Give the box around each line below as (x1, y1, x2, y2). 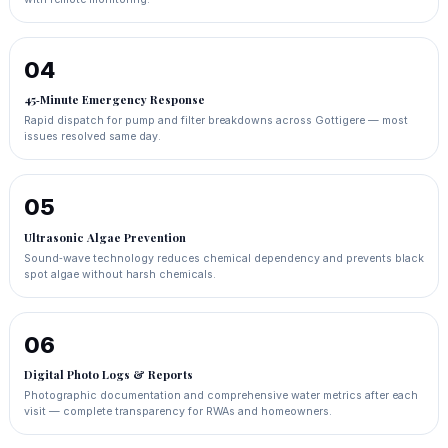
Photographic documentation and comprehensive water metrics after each (23, 389, 418, 403)
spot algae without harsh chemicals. (23, 267, 216, 281)
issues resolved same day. (23, 130, 161, 144)
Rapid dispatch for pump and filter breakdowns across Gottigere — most (23, 114, 408, 128)
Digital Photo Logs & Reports (23, 366, 193, 382)
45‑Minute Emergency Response (23, 92, 205, 108)
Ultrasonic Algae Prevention (23, 229, 186, 245)
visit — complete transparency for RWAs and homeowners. (23, 405, 332, 419)
